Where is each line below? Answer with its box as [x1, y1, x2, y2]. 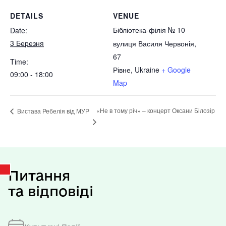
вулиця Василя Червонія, [113, 38, 196, 48]
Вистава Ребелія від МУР [16, 106, 89, 115]
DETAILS [10, 11, 43, 21]
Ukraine [135, 65, 159, 75]
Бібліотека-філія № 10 [113, 25, 185, 35]
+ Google [161, 65, 191, 75]
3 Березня [10, 38, 44, 48]
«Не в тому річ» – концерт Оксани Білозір [96, 106, 215, 115]
